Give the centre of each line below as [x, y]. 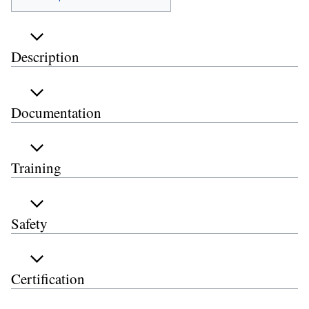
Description [45, 57]
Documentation [56, 112]
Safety [29, 223]
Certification [48, 279]
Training [36, 168]
